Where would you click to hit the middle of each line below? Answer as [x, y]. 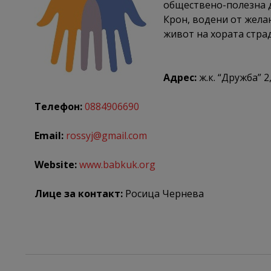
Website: [56, 164]
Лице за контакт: [79, 193]
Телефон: [58, 106]
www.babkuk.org [117, 164]
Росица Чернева [163, 193]
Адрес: [180, 77]
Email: [49, 135]
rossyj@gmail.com [106, 135]
